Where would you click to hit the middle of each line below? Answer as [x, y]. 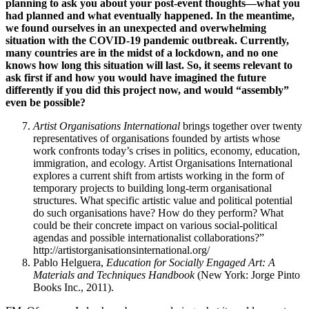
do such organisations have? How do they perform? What [158, 213]
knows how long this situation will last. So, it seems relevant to [149, 66]
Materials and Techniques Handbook [114, 275]
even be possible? [46, 103]
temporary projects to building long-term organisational [152, 188]
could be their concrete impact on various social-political [155, 226]
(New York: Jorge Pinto [247, 275]
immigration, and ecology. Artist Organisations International [163, 163]
